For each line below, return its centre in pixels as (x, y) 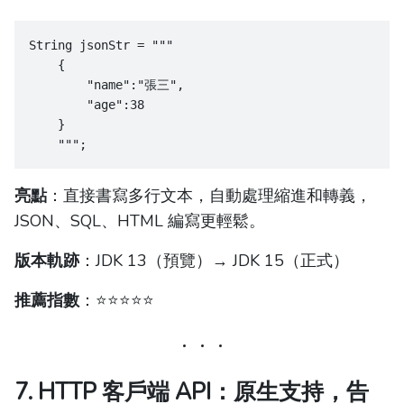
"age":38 (87, 105)
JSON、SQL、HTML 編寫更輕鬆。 (140, 221)
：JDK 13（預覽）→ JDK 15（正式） (214, 261)
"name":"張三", (106, 85)
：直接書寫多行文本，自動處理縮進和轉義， (209, 196)
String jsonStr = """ (101, 46)
